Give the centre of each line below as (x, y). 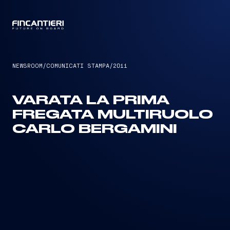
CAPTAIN (115, 26)
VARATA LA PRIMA (91, 101)
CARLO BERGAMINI (95, 129)
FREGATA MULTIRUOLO (113, 115)
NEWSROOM (27, 65)
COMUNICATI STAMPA (78, 65)
